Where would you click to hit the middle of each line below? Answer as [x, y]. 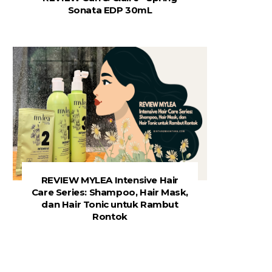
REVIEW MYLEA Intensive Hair [110, 180]
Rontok [110, 216]
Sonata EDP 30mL [110, 10]
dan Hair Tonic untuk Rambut [110, 204]
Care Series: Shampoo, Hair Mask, [110, 192]
